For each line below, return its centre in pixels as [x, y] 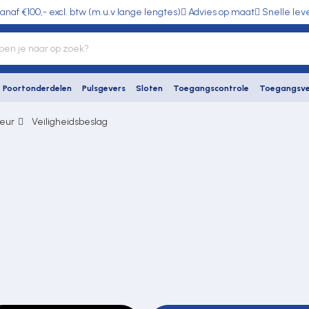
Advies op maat [221, 12]
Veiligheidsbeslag [70, 122]
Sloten [149, 88]
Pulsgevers [104, 88]
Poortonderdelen [37, 88]
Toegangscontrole [211, 88]
